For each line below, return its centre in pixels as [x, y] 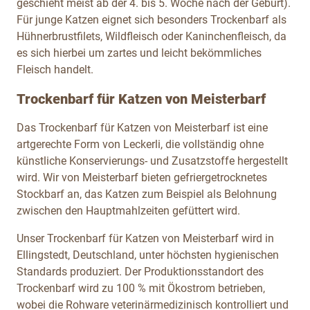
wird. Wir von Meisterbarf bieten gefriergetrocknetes [142, 177]
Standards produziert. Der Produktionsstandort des [140, 271]
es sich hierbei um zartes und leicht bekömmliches [139, 53]
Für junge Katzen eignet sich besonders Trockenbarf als [152, 19]
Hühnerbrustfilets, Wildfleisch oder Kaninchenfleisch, [144, 36]
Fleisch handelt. [55, 69]
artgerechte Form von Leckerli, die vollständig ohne [140, 144]
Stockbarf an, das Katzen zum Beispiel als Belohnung [147, 194]
